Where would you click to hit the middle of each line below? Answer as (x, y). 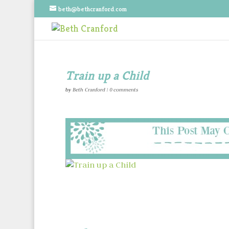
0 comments (123, 90)
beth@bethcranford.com (93, 9)
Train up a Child (107, 76)
